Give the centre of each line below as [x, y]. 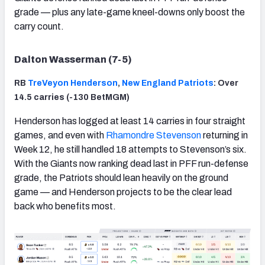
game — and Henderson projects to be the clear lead [123, 192]
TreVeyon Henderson [73, 83]
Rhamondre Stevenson [153, 135]
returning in [224, 135]
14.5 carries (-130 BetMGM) [72, 97]
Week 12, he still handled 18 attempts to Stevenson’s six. [130, 149]
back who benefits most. [65, 206]
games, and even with [60, 135]
